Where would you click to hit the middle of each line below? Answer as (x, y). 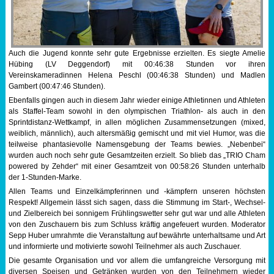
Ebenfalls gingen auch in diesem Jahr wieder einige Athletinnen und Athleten (137, 100)
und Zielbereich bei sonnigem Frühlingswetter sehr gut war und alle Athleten (137, 213)
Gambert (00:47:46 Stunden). (57, 86)
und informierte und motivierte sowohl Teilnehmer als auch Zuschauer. (124, 246)
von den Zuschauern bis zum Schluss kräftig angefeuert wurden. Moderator (137, 224)
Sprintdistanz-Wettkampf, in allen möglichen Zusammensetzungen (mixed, (137, 122)
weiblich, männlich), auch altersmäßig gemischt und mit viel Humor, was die (137, 133)
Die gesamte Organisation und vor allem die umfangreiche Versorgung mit (137, 260)
